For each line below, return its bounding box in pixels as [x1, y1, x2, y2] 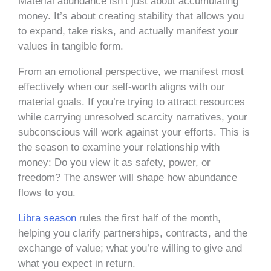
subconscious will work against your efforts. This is [18, 126, 250, 138]
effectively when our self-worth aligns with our [18, 80, 225, 93]
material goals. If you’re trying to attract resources [18, 96, 245, 108]
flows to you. [18, 186, 76, 198]
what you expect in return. [18, 257, 139, 269]
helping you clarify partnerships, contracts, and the [18, 227, 247, 239]
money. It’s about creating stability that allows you [18, 10, 244, 22]
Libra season [18, 212, 76, 224]
